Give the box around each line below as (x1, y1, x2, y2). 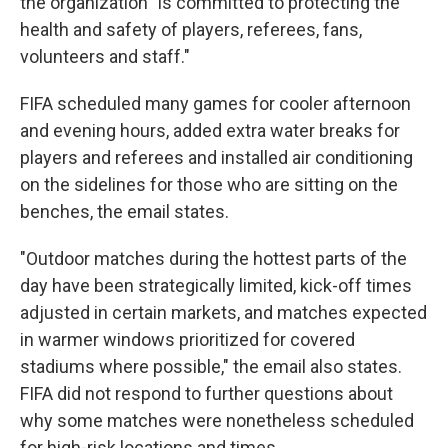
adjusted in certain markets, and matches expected (20, 302, 427, 323)
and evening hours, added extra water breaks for (20, 120, 400, 141)
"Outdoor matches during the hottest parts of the (20, 248, 407, 269)
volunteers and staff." (20, 46, 190, 67)
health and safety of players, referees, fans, (20, 19, 362, 40)
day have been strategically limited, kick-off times (20, 275, 412, 296)
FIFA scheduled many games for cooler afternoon (20, 93, 411, 114)
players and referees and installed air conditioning (20, 147, 413, 168)
